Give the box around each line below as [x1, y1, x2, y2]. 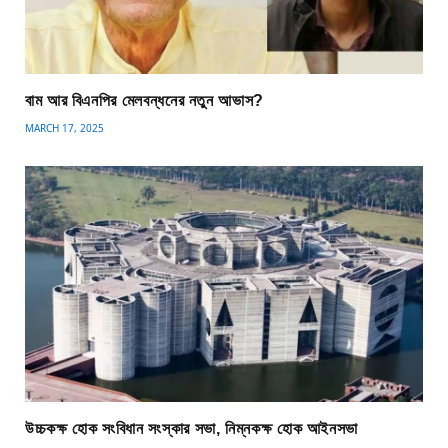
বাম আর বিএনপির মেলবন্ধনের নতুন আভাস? [25, 91, 264, 109]
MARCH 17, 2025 [25, 120, 104, 135]
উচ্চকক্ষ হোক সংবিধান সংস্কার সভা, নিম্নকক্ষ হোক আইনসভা [25, 420, 359, 438]
